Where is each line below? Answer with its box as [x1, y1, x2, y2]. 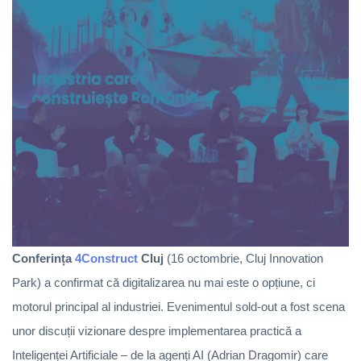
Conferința [12, 251, 72, 265]
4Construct [72, 251, 138, 265]
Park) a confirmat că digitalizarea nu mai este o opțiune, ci [12, 275, 315, 289]
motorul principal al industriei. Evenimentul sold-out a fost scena [12, 299, 345, 313]
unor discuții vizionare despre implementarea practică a [12, 323, 301, 338]
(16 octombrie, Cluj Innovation [164, 251, 323, 265]
